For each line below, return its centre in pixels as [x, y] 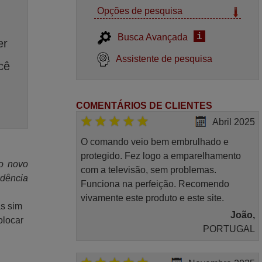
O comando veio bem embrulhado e [154, 142]
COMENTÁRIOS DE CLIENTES [144, 106]
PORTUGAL [229, 229]
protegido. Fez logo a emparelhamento [161, 156]
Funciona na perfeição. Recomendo [155, 184]
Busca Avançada [153, 37]
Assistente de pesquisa [164, 59]
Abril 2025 [233, 122]
